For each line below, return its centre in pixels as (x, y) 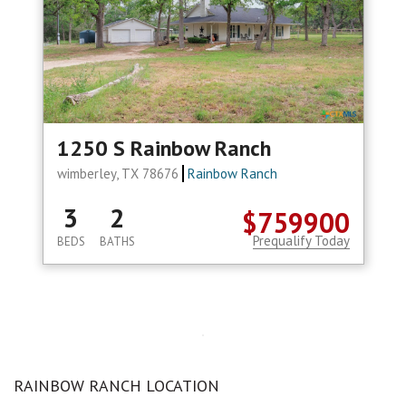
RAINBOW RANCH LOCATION (116, 386)
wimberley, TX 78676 (119, 174)
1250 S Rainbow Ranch (164, 149)
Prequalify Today (301, 241)
